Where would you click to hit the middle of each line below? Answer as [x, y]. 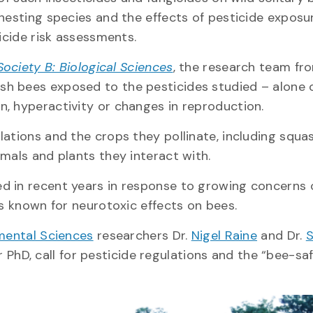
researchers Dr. [142, 235]
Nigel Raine [224, 235]
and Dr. [282, 235]
